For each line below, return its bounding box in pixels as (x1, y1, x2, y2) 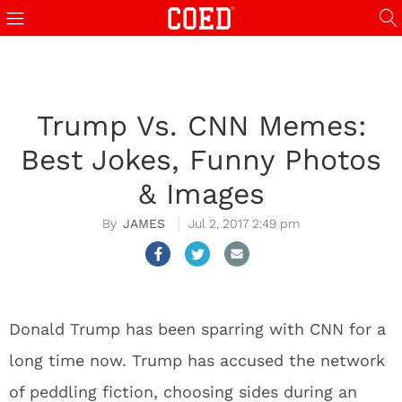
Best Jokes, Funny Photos (21, 143, 381, 177)
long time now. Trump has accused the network (9, 351, 385, 370)
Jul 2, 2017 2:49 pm (188, 216, 300, 231)
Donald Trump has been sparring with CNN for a (9, 319, 386, 338)
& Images (137, 177, 265, 211)
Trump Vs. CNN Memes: (36, 109, 366, 143)
